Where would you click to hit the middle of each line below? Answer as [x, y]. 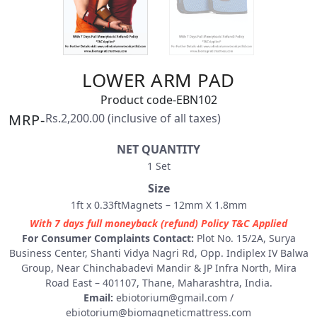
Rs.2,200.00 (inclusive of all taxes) [133, 118]
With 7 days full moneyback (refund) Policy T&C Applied [158, 223]
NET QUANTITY [158, 149]
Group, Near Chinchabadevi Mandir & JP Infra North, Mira [158, 267]
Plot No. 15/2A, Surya [244, 238]
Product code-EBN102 [158, 99]
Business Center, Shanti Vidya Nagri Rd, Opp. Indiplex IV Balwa [158, 253]
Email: [98, 297]
